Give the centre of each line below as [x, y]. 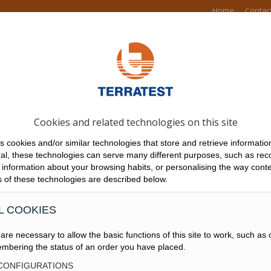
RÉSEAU [56, 66]
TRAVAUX [170, 66]
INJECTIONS [135, 132]
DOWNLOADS [233, 66]
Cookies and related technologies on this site [135, 122]
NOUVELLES [111, 66]
